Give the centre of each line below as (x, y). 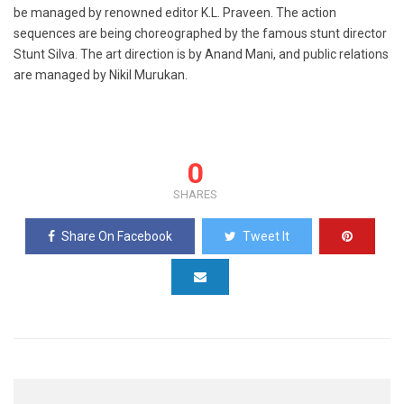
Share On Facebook (116, 237)
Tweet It (266, 237)
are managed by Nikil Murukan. (101, 75)
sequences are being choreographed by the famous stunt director (200, 34)
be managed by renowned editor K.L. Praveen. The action (175, 13)
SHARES (195, 195)
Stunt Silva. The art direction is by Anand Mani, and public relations (201, 55)
